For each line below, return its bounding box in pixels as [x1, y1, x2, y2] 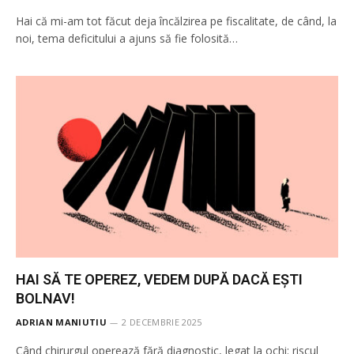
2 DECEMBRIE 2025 [122, 315, 202, 328]
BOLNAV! [16, 289, 75, 307]
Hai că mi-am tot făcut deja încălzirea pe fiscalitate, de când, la [16, 13, 337, 28]
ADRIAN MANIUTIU [16, 315, 107, 328]
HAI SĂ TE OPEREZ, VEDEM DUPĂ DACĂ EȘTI [16, 270, 303, 288]
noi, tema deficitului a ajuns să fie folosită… [16, 31, 238, 46]
